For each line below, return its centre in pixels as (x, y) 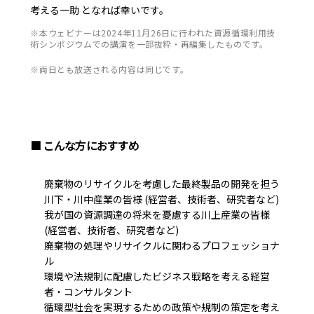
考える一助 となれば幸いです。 (100, 9)
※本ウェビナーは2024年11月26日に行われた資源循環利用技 (153, 32)
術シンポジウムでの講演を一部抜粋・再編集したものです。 (149, 43)
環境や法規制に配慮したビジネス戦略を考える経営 (157, 276)
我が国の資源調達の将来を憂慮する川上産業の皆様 (157, 214)
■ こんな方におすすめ (85, 145)
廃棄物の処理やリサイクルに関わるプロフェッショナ (162, 245)
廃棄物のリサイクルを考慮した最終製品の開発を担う (162, 183)
